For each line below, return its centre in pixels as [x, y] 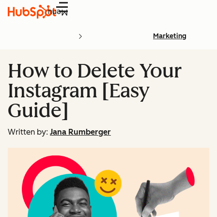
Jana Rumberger [80, 132]
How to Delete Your [95, 71]
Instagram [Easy [79, 91]
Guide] [38, 110]
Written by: [28, 132]
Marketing [170, 36]
